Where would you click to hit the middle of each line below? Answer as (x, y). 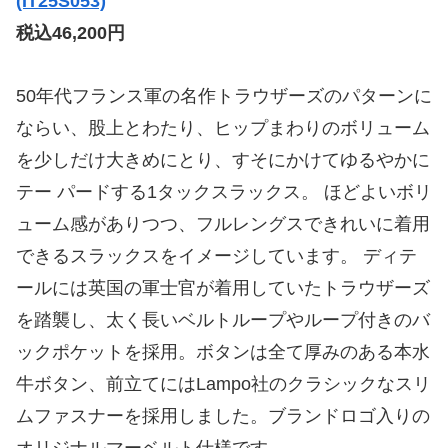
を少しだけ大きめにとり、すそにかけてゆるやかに (223, 159)
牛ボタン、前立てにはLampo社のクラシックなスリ (223, 383)
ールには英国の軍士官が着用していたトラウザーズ (223, 287)
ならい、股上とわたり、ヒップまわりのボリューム (223, 127)
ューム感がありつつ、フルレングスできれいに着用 (223, 223)
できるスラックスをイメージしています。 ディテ (216, 255)
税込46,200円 (70, 33)
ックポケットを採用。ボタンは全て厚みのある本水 (223, 351)
